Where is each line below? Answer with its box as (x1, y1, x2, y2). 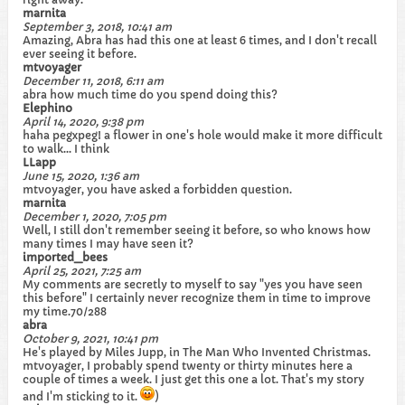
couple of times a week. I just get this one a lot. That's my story (23, 372, 364, 386)
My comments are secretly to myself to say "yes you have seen (23, 278, 363, 291)
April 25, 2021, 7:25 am (23, 264, 141, 278)
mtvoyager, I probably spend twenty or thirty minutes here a (23, 359, 353, 372)
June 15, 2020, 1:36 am (23, 169, 139, 183)
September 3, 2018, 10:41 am (23, 20, 172, 33)
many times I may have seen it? (23, 237, 193, 250)
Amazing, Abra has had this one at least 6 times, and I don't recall (23, 33, 377, 47)
